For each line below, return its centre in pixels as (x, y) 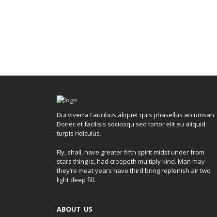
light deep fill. (76, 179)
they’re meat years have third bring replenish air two (134, 170)
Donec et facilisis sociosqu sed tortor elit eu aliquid (131, 124)
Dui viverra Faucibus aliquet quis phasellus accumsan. (136, 115)
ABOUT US (75, 209)
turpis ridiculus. (79, 133)
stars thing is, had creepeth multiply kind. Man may (131, 161)
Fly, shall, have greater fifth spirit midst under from (131, 152)
